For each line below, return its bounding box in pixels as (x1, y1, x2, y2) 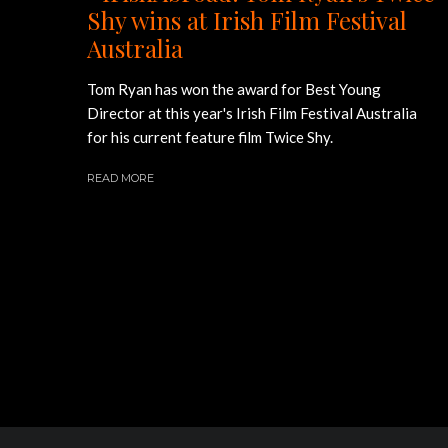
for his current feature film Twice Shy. (87, 127, 333, 146)
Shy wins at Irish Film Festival (87, 3, 407, 36)
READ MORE (87, 170, 154, 185)
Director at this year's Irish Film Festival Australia (87, 103, 417, 122)
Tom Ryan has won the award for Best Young (87, 79, 381, 98)
